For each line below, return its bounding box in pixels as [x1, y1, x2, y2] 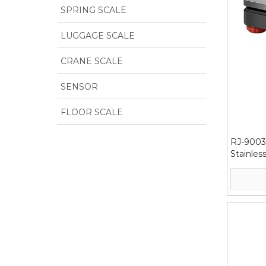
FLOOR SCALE [61, 107, 123, 118]
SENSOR [61, 81, 98, 93]
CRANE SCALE [61, 56, 123, 67]
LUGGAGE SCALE [61, 30, 135, 42]
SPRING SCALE [61, 5, 126, 16]
